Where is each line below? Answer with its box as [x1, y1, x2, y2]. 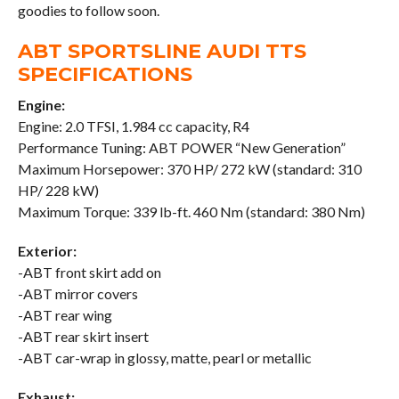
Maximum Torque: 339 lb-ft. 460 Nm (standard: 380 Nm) [17, 202, 365, 220]
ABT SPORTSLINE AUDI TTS [17, 37, 306, 63]
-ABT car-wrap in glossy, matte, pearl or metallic [17, 348, 312, 366]
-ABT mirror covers [17, 284, 138, 302]
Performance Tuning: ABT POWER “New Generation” [17, 138, 346, 156]
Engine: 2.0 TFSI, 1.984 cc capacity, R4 [17, 117, 249, 134]
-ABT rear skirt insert [17, 327, 149, 345]
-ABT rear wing [17, 305, 112, 323]
